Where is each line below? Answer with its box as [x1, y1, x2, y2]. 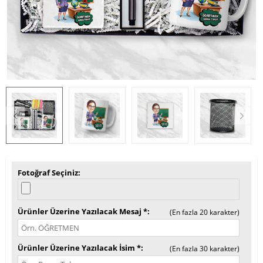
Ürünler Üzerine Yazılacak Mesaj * [18, 206, 147, 217]
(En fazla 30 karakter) [170, 244, 240, 254]
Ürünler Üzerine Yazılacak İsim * [18, 242, 141, 253]
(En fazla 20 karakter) [170, 207, 240, 217]
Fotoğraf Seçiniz [18, 167, 78, 178]
